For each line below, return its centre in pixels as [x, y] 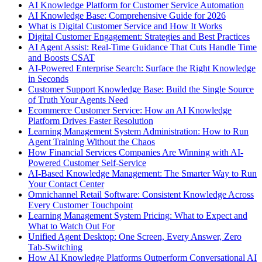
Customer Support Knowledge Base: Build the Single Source [141, 89]
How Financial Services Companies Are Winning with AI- [136, 153]
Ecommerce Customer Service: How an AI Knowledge [130, 111]
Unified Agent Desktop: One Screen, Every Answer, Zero [135, 237]
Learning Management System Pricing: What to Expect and [138, 216]
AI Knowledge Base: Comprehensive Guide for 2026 [127, 16]
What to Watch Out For [71, 226]
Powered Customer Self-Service [87, 163]
